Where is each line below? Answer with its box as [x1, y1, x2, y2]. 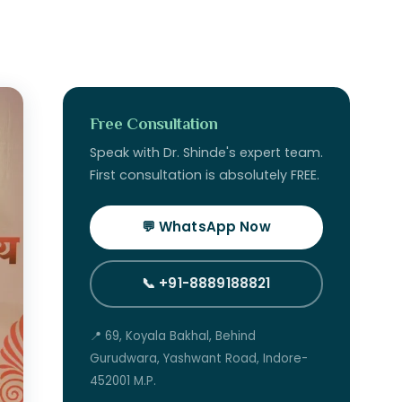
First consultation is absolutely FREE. [89, 166, 319, 185]
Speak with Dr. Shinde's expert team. [89, 144, 323, 162]
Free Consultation [89, 114, 218, 134]
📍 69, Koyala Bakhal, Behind [89, 328, 256, 345]
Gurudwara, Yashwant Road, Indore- [89, 350, 308, 368]
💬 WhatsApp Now [141, 217, 271, 237]
